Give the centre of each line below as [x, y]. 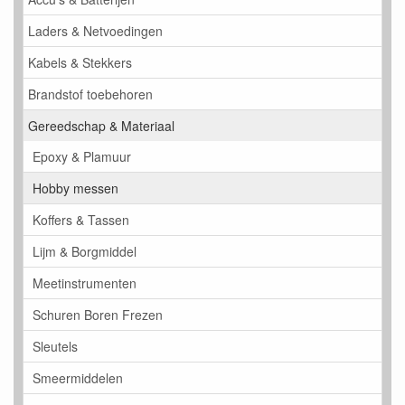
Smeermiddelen [78, 378]
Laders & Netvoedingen [95, 31]
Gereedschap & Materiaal [101, 126]
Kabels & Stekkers [80, 63]
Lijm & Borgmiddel [85, 252]
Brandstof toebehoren [90, 94]
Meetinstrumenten [85, 283]
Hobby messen [75, 188]
